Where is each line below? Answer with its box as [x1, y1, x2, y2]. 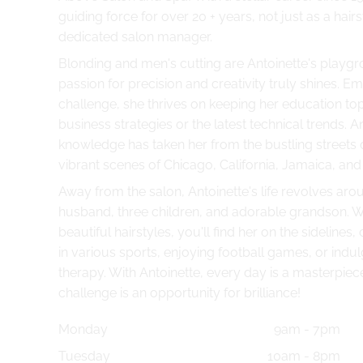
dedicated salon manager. [58, 29, 212, 45]
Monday [58, 322, 108, 338]
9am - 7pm [274, 322, 341, 338]
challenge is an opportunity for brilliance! [58, 285, 301, 301]
